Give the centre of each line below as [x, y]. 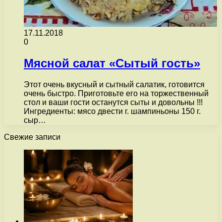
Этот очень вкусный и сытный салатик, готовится [114, 84]
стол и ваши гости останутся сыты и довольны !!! [113, 102]
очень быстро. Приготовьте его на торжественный [116, 93]
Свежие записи [32, 137]
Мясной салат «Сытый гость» [112, 63]
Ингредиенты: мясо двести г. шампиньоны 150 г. [112, 111]
